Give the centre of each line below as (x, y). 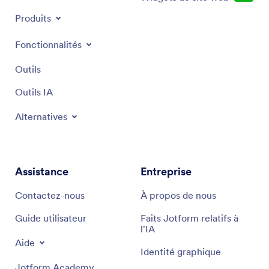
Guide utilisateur (51, 218)
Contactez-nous (50, 195)
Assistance (42, 171)
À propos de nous (178, 195)
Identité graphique (181, 252)
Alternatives (41, 116)
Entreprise (166, 171)
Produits (33, 18)
